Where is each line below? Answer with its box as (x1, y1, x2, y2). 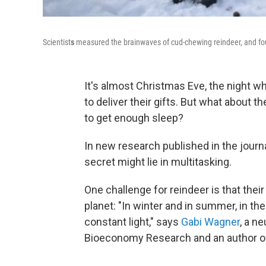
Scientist (43, 37, 71, 47)
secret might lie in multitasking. (84, 156, 232, 168)
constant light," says (84, 216, 181, 228)
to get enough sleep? (84, 112, 183, 124)
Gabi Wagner (181, 216, 240, 228)
